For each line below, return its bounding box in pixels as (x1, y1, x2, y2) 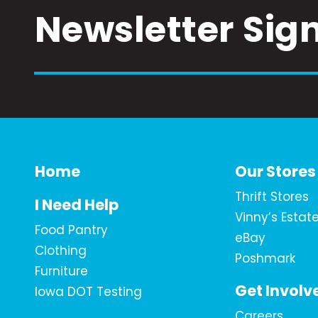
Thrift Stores (235, 188, 309, 206)
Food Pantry (34, 221, 108, 239)
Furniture (34, 263, 88, 280)
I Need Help (34, 194, 119, 216)
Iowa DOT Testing (34, 283, 142, 301)
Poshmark (235, 250, 296, 268)
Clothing (34, 242, 87, 260)
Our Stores (235, 161, 317, 182)
